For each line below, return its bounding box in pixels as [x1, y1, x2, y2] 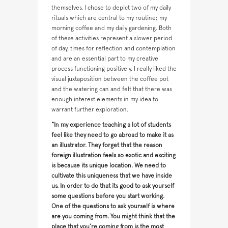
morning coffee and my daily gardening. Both [51, 25, 172, 32]
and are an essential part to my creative [51, 55, 158, 62]
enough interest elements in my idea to [51, 96, 158, 103]
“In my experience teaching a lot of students [51, 122, 171, 128]
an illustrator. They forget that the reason [51, 142, 162, 149]
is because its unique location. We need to [51, 162, 166, 169]
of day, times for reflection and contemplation [51, 45, 176, 52]
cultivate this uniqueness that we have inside [51, 173, 172, 179]
